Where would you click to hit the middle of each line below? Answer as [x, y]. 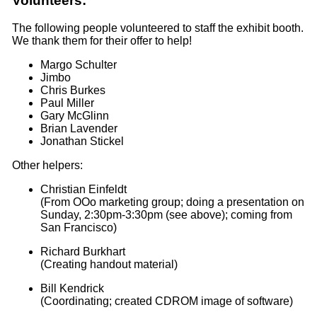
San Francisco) [78, 228]
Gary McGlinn [74, 116]
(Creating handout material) [109, 265]
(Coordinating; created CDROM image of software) [166, 301]
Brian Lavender [79, 129]
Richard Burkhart [82, 252]
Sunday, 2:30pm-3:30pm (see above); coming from [166, 215]
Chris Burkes [73, 91]
